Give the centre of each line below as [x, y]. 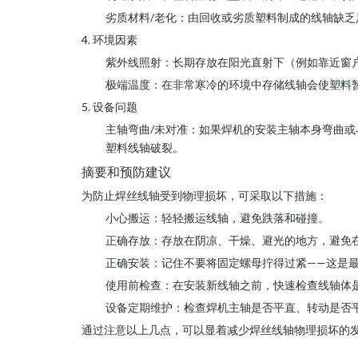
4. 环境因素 [109, 40]
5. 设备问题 [109, 107]
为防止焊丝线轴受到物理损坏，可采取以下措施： [205, 196]
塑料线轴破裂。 [145, 148]
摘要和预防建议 [126, 172]
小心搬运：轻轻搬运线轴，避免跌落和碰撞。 [217, 218]
